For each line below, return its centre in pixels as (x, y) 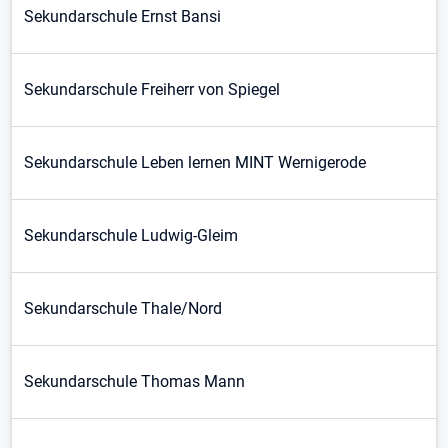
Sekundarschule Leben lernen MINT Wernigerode (195, 162)
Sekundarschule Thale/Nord (123, 308)
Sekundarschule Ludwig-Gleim (131, 235)
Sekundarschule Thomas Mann (134, 381)
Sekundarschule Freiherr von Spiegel (152, 89)
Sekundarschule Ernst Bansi (122, 16)
